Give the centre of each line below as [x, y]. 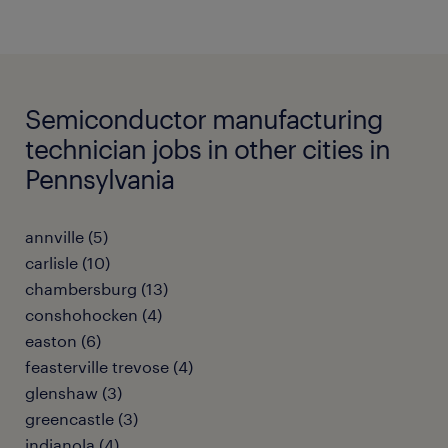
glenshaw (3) [73, 392]
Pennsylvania [99, 178]
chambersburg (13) [96, 288]
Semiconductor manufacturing [204, 118]
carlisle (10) [67, 262]
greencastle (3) [81, 418]
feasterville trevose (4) [109, 366]
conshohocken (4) [93, 314]
